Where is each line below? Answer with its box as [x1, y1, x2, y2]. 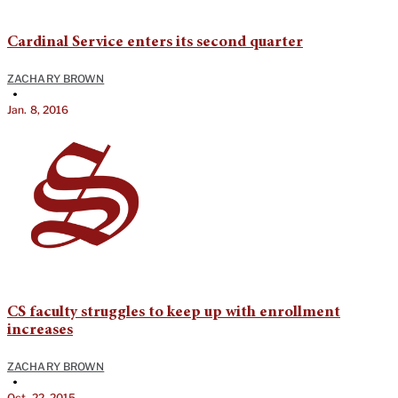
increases [7, 322, 73, 339]
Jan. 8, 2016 [7, 103, 69, 117]
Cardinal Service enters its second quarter [7, 35, 303, 52]
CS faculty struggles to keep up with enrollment [7, 305, 340, 322]
